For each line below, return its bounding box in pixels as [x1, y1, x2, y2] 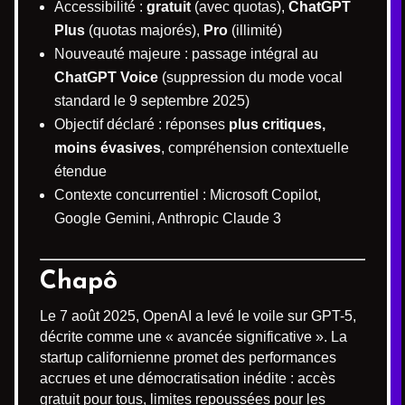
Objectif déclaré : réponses [54, 117, 229, 132]
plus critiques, [229, 117, 325, 132]
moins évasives [54, 140, 161, 155]
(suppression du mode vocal [158, 70, 343, 85]
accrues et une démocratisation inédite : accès [40, 371, 335, 386]
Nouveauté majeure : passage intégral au [54, 46, 318, 61]
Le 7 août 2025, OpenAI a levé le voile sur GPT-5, [40, 308, 356, 324]
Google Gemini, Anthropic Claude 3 [54, 211, 281, 226]
